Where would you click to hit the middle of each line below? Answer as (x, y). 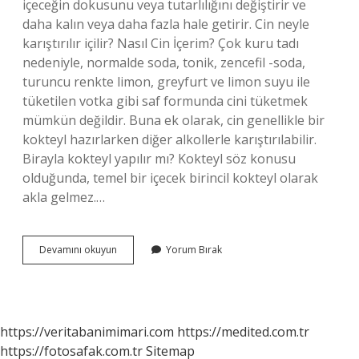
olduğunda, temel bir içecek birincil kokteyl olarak (170, 178)
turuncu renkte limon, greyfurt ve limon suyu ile (166, 82)
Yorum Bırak (194, 250)
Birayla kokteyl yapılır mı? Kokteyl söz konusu (159, 159)
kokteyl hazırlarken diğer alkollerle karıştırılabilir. (169, 139)
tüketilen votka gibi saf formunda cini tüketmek (165, 101)
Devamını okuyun (78, 250)
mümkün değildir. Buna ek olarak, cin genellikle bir (173, 120)
